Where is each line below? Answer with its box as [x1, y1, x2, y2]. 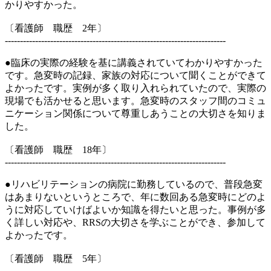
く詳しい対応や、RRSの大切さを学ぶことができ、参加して [5, 217, 266, 227]
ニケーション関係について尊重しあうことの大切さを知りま [5, 108, 266, 119]
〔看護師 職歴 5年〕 [5, 253, 106, 264]
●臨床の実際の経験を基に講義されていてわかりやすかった [5, 57, 263, 68]
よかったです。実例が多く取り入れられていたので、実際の [5, 83, 266, 93]
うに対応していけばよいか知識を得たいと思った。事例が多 [5, 204, 266, 215]
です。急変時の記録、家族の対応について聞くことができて [5, 70, 266, 80]
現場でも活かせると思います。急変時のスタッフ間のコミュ [5, 96, 266, 106]
